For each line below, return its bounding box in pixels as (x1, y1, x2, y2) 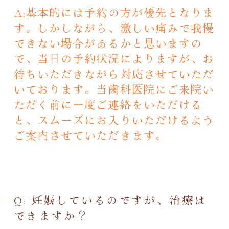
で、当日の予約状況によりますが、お (13, 50, 215, 66)
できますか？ (13, 207, 89, 223)
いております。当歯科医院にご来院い (13, 80, 215, 97)
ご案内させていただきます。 (13, 126, 167, 143)
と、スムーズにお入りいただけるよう (13, 111, 215, 127)
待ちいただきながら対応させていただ (13, 65, 215, 81)
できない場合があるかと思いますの (13, 34, 203, 51)
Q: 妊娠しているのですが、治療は (13, 191, 207, 208)
